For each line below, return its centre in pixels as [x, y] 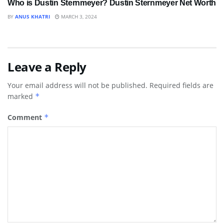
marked [21, 96]
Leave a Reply [47, 67]
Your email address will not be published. [77, 85]
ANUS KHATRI [32, 17]
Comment [26, 117]
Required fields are [181, 85]
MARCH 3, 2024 [78, 17]
